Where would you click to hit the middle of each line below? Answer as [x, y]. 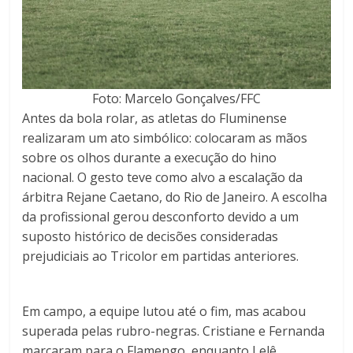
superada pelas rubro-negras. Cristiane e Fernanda [174, 331]
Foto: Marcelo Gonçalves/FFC [176, 98]
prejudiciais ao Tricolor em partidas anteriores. [161, 256]
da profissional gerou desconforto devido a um [161, 216]
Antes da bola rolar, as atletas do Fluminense [155, 118]
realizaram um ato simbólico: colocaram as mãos [165, 137]
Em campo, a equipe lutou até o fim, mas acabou [164, 311]
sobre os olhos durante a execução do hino [150, 157]
